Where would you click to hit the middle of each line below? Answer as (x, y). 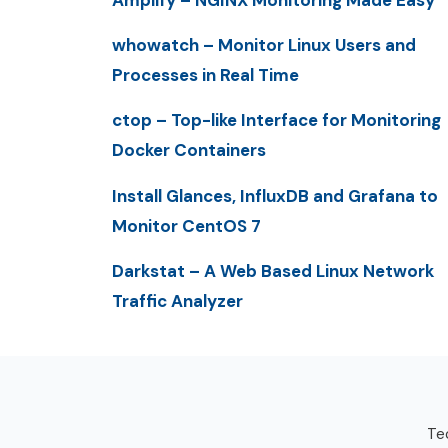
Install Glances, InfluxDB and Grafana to (275, 195)
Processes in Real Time (205, 75)
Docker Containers (189, 150)
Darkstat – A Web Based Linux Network (273, 270)
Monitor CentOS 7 (186, 225)
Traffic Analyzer (177, 300)
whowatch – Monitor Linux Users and (264, 45)
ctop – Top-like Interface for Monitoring (276, 120)
